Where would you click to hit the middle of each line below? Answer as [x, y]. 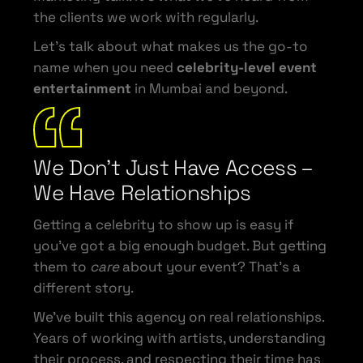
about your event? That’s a [210, 266]
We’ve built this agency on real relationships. [179, 316]
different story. [84, 287]
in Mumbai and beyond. [210, 88]
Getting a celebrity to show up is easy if [164, 224]
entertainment [83, 88]
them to [62, 266]
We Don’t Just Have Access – [173, 167]
